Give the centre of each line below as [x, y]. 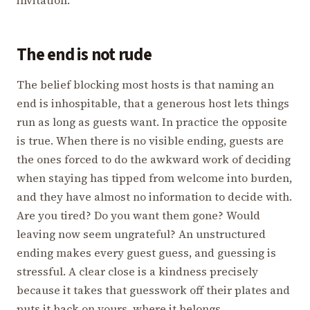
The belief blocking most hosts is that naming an [145, 85]
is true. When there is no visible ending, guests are [150, 141]
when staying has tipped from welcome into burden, [154, 178]
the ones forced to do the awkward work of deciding [154, 159]
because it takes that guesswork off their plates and [153, 290]
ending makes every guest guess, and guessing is [146, 253]
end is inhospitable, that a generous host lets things [153, 103]
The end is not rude [84, 55]
